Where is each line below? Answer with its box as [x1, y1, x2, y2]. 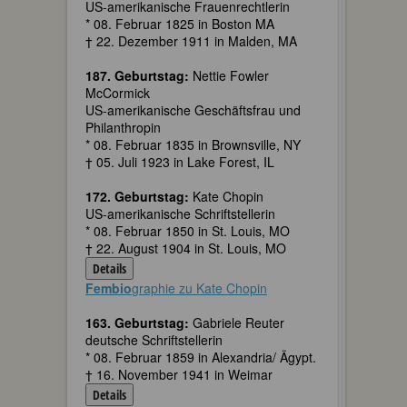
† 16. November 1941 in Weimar [85, 365, 273, 383]
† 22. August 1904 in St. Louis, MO [85, 239, 286, 257]
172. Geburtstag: [85, 187, 189, 205]
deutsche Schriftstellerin [85, 331, 223, 349]
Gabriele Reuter [189, 313, 284, 332]
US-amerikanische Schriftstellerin [85, 204, 275, 223]
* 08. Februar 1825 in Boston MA [85, 15, 274, 33]
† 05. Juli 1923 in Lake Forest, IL [85, 153, 274, 171]
